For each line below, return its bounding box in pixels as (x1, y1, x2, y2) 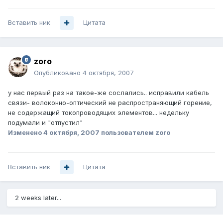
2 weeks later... (15, 194, 61, 202)
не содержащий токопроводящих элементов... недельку (8, 109, 189, 117)
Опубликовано (34, 69, 83, 77)
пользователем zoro (100, 128, 170, 137)
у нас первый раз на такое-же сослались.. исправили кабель (8, 89, 209, 97)
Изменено (8, 128, 43, 137)
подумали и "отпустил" (8, 118, 83, 127)
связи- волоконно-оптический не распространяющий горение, (8, 99, 212, 107)
